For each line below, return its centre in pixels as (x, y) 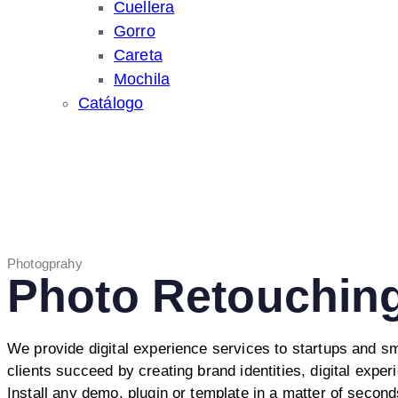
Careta (138, 55)
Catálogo (111, 103)
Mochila (142, 79)
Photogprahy (45, 263)
